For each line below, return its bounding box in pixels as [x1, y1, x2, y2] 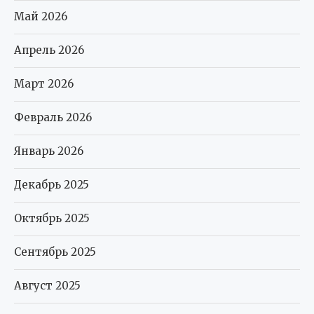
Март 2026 [14, 77, 74, 91]
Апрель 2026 [14, 43, 84, 57]
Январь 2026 [14, 144, 83, 158]
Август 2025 [14, 279, 81, 293]
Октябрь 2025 [14, 212, 90, 226]
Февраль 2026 [14, 111, 92, 125]
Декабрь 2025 [14, 178, 89, 192]
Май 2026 [14, 10, 67, 24]
